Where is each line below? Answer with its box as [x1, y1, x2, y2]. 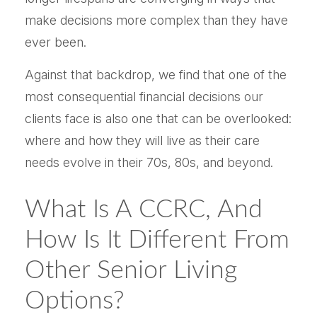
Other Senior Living [25, 258, 237, 283]
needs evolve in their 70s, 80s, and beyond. [25, 155, 273, 170]
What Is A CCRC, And [25, 197, 263, 222]
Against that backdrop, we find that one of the [25, 67, 287, 82]
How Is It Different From [25, 227, 289, 253]
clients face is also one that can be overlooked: [25, 111, 292, 126]
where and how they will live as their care [25, 133, 260, 148]
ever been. [25, 35, 86, 50]
